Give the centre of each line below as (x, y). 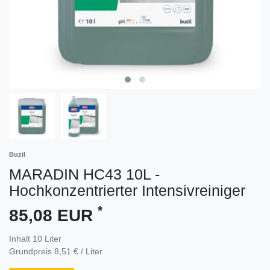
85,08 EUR (53, 215)
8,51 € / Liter (78, 251)
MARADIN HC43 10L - (84, 174)
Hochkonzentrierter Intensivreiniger (127, 190)
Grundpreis (32, 251)
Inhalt (21, 238)
